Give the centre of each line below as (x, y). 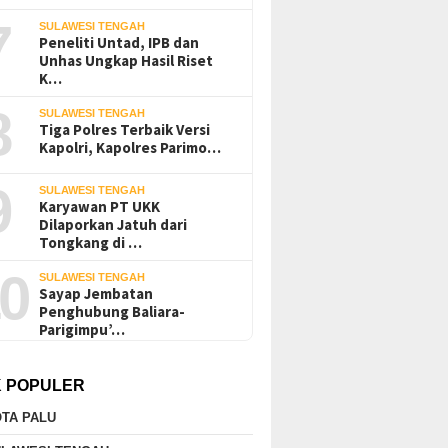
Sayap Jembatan (96, 293)
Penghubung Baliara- (112, 311)
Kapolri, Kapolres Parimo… (130, 147)
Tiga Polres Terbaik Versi (125, 129)
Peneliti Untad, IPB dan (119, 42)
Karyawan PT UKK (100, 206)
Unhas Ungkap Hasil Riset (126, 60)
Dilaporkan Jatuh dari (113, 224)
